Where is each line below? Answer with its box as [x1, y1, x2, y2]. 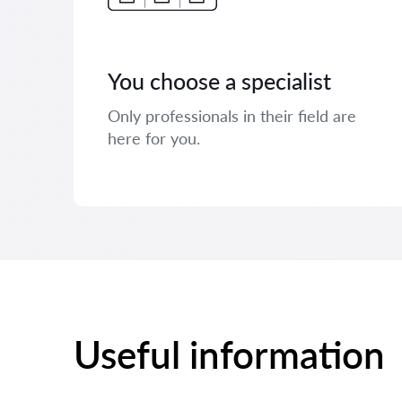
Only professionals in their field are [108, 106, 356, 126]
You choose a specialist [108, 67, 331, 94]
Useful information [74, 331, 385, 377]
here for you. [108, 128, 200, 148]
